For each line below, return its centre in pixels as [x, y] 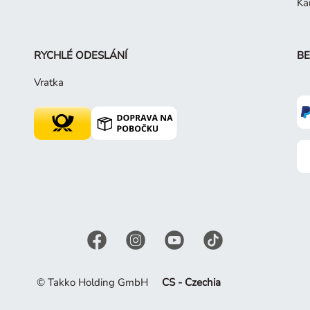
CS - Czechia [191, 282]
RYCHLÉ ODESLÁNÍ [80, 55]
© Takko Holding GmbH [92, 282]
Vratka [48, 82]
